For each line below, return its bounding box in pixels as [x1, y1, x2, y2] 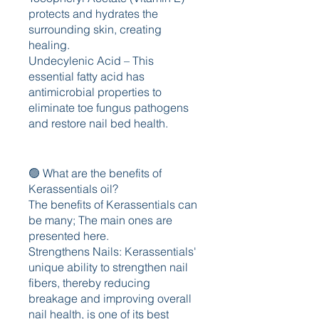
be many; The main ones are [28, 213, 172, 227]
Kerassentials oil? [28, 182, 118, 196]
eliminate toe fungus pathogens [28, 100, 189, 115]
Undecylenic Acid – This [28, 53, 154, 68]
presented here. [28, 229, 109, 243]
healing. [28, 38, 70, 52]
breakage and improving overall [28, 291, 192, 305]
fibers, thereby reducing [28, 276, 150, 290]
